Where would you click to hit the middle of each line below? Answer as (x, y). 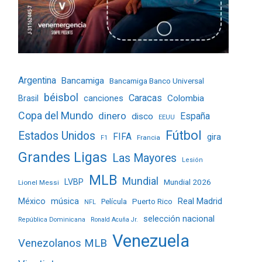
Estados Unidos (57, 136)
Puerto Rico (152, 201)
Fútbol (184, 135)
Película (114, 201)
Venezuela (151, 241)
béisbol (61, 97)
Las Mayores (144, 158)
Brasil (28, 98)
